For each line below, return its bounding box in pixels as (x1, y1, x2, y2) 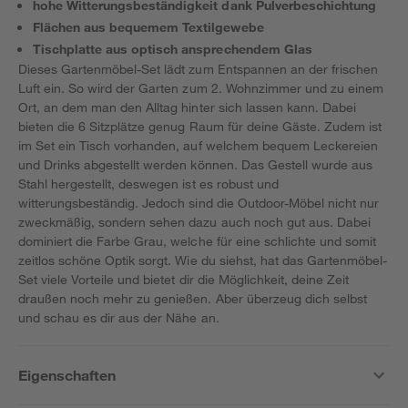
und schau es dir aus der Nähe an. (18, 310, 219, 325)
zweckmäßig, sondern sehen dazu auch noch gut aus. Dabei (18, 214, 371, 229)
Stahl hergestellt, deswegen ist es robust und (18, 176, 279, 191)
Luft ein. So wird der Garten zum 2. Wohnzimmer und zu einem (18, 80, 384, 96)
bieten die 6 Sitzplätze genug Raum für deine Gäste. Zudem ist (18, 118, 382, 134)
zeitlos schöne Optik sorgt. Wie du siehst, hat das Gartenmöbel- (18, 252, 388, 268)
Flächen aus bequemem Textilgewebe (33, 19, 264, 35)
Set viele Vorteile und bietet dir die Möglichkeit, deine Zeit (18, 271, 350, 287)
